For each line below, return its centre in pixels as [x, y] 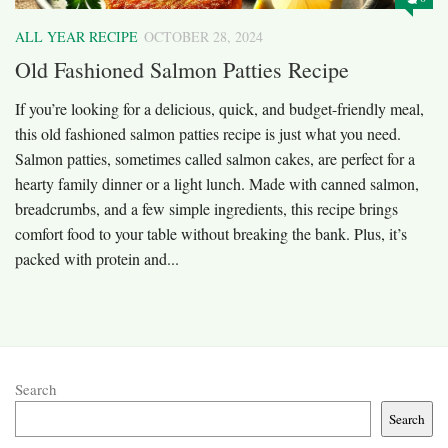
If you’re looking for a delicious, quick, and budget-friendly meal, [219, 109]
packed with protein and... [97, 259]
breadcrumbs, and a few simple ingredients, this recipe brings [206, 209]
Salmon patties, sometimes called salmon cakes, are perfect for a [215, 159]
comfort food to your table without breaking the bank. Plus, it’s [211, 234]
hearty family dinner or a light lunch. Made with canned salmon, [217, 184]
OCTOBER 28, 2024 [203, 36]
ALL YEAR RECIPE [76, 36]
